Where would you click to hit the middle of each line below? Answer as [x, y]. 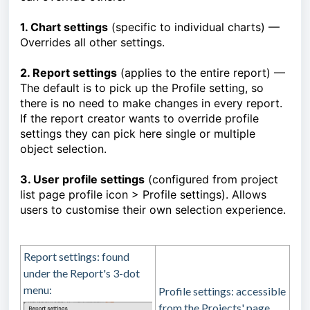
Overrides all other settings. [92, 43]
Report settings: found [76, 257]
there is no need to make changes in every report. [151, 103]
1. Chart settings [64, 27]
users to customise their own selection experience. [153, 210]
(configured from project [211, 180]
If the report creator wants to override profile [139, 119]
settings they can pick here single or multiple [138, 134]
